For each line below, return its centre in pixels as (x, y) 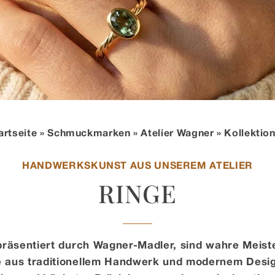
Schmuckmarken (89, 133)
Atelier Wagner (177, 133)
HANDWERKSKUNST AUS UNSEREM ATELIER (137, 165)
